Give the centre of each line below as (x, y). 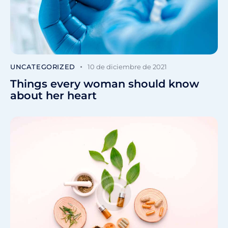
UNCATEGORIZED (43, 66)
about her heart (53, 95)
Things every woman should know (105, 83)
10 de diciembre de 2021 (127, 66)
